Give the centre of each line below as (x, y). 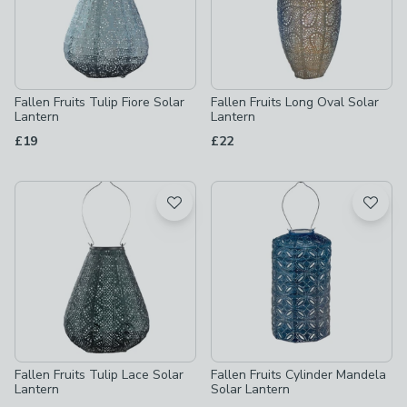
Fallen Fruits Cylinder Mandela (298, 375)
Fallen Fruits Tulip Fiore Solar (99, 102)
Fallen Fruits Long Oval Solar (295, 102)
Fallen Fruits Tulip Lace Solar (99, 375)
